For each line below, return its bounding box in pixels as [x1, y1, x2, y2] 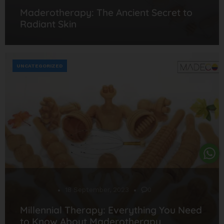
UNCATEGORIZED [16, 62, 63, 68]
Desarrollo [20, 185, 53, 193]
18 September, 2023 [65, 185, 129, 193]
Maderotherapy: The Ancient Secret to [20, 6, 192, 18]
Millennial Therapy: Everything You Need [20, 203, 202, 216]
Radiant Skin [20, 17, 76, 30]
